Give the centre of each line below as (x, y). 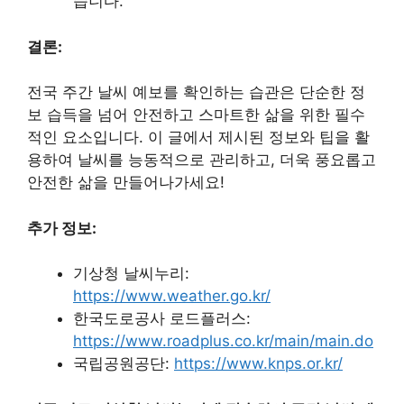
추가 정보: (62, 228)
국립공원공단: (124, 364)
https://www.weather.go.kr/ (172, 296)
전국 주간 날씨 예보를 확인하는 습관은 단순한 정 (196, 92)
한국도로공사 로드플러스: (162, 319)
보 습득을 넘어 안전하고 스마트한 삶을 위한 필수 (196, 115)
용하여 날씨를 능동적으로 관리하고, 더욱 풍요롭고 (202, 160)
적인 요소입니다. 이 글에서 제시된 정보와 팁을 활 (198, 138)
